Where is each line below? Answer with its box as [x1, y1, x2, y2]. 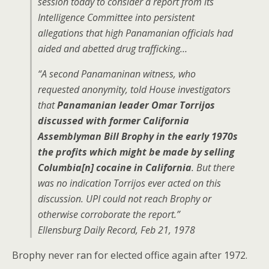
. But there [192, 161, 235, 174]
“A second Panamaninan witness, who [38, 67, 196, 80]
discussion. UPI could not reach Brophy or [38, 192, 211, 205]
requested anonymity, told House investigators [38, 83, 231, 96]
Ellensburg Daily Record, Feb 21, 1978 [38, 223, 195, 237]
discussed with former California [38, 114, 189, 127]
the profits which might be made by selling [38, 145, 235, 159]
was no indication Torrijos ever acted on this [38, 177, 221, 190]
